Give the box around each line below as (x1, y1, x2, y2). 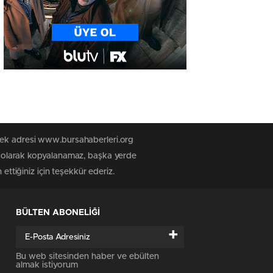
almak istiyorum (16, 261, 78, 270)
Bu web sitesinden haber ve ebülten (16, 252, 159, 261)
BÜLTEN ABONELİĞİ (16, 208, 100, 218)
